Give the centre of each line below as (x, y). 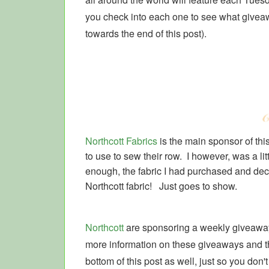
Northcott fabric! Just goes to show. (161, 186)
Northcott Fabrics (121, 141)
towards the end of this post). (146, 33)
